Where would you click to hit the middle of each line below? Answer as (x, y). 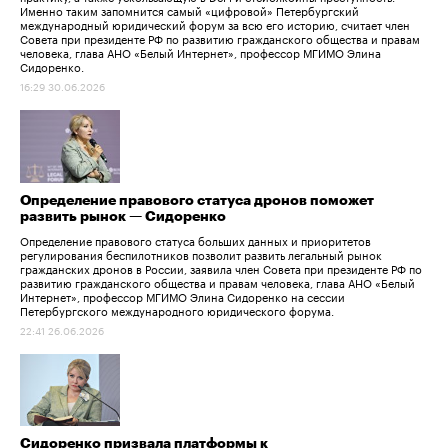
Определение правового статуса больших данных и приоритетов (195, 239)
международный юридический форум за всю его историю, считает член (215, 23)
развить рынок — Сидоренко (123, 216)
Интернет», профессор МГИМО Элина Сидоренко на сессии (182, 295)
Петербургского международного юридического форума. (177, 309)
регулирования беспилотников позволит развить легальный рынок (201, 253)
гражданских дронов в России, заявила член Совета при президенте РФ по (221, 267)
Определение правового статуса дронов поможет (197, 200)
